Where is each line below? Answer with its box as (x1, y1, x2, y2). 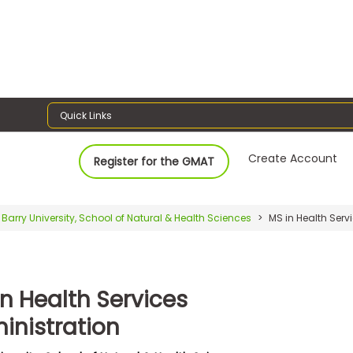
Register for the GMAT (94, 153, 215, 169)
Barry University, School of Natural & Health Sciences (2, 210, 251, 225)
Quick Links (60, 108, 113, 122)
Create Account (248, 150, 338, 166)
